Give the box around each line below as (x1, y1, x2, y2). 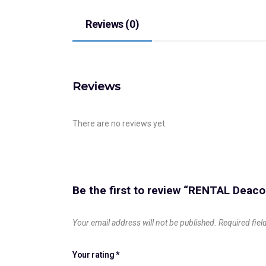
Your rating (72, 249, 116, 259)
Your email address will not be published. (72, 217, 217, 227)
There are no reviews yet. (72, 118, 167, 128)
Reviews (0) (85, 17, 140, 30)
